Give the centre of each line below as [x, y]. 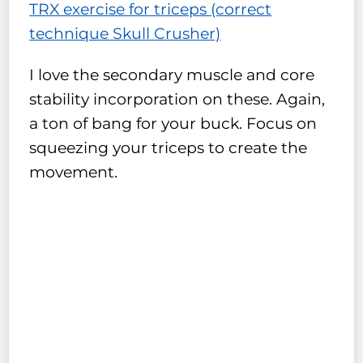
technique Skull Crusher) [125, 34]
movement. [74, 173]
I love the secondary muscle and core [172, 75]
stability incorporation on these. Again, [177, 100]
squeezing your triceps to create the [169, 148]
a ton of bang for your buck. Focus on [173, 124]
